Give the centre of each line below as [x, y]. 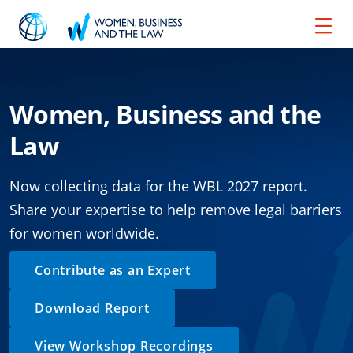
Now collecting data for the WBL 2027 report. [158, 186]
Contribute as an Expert [113, 270]
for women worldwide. [86, 233]
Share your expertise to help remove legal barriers [176, 210]
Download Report [92, 308]
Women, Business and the [165, 114]
